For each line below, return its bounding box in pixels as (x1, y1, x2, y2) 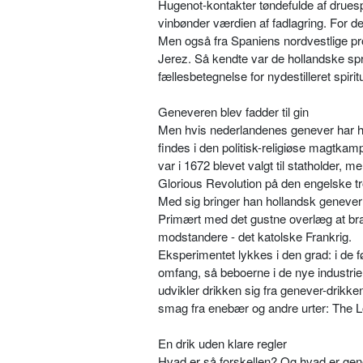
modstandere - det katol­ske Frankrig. (158, 228, 352, 246)
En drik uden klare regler (158, 335, 287, 352)
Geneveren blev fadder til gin (158, 103, 309, 121)
